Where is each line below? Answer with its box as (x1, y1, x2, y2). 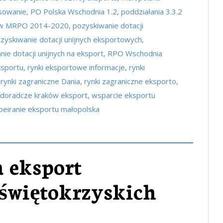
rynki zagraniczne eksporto (84, 76, 176, 86)
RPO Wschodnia (108, 48, 162, 58)
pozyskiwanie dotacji (73, 20, 143, 30)
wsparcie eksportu (92, 90, 155, 100)
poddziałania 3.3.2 (121, 6, 182, 16)
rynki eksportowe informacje (27, 62, 125, 72)
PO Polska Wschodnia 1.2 (30, 6, 117, 16)
